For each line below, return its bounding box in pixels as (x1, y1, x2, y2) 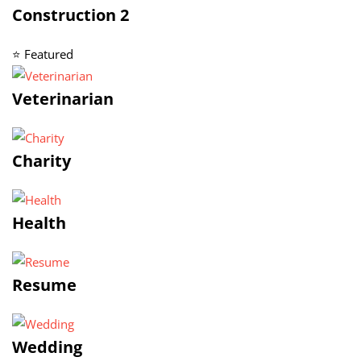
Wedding (12, 336, 82, 358)
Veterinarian (12, 88, 114, 110)
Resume (12, 274, 77, 296)
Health (12, 212, 66, 234)
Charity (12, 150, 71, 172)
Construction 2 (12, 4, 129, 26)
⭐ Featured (12, 46, 73, 62)
